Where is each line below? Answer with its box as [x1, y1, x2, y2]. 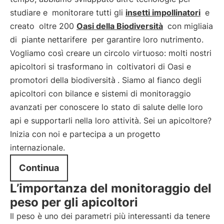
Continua [19, 162, 59, 173]
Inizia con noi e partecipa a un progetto [10, 129, 160, 139]
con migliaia [165, 21, 213, 31]
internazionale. [10, 142, 65, 152]
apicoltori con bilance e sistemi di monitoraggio [10, 88, 191, 98]
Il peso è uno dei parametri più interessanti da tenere [10, 211, 210, 221]
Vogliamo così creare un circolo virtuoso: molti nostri [10, 48, 211, 58]
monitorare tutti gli [52, 7, 125, 17]
